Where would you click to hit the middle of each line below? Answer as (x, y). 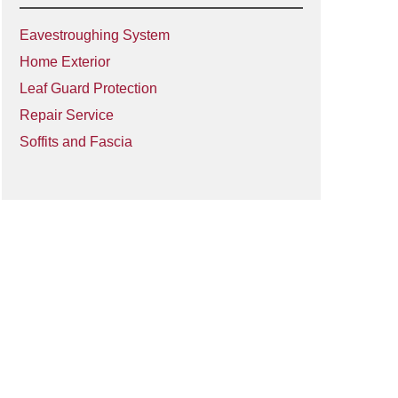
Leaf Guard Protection (88, 88)
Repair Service (66, 115)
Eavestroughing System (94, 35)
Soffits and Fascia (76, 142)
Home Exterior (64, 62)
